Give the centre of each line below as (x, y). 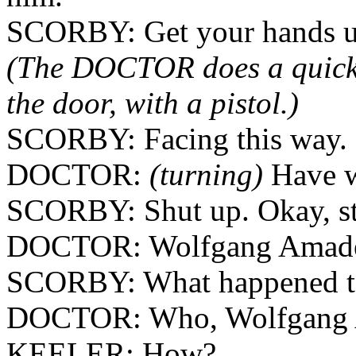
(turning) (206, 174)
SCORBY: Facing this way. (177, 139)
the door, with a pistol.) (153, 103)
